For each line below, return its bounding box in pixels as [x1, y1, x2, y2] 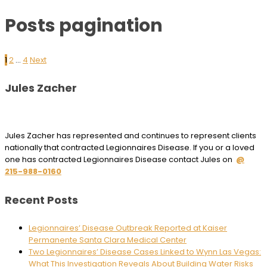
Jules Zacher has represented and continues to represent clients [5, 130, 256, 142]
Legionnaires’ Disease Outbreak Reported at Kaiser [29, 222, 227, 234]
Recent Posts [5, 193, 78, 208]
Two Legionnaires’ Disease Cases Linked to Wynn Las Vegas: [29, 246, 261, 258]
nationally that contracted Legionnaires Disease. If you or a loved [5, 142, 254, 154]
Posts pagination [5, 13, 163, 38]
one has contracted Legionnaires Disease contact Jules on [5, 154, 236, 166]
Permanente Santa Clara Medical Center [29, 234, 187, 246]
